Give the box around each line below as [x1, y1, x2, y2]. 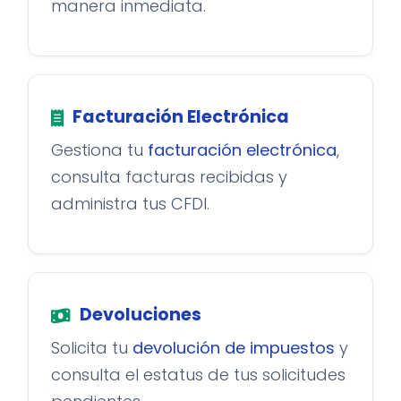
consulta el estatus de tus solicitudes [51, 363, 346, 386]
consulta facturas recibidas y [51, 166, 287, 188]
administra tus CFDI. [51, 192, 209, 215]
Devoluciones [80, 303, 201, 327]
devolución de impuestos [132, 337, 335, 359]
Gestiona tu [51, 139, 148, 161]
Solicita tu [51, 337, 132, 359]
